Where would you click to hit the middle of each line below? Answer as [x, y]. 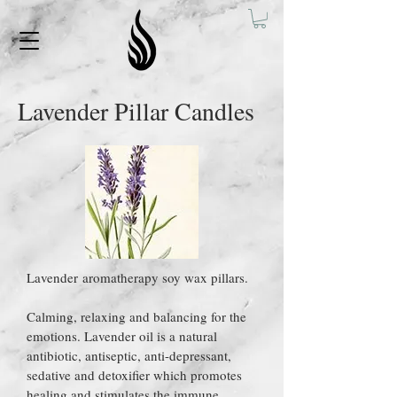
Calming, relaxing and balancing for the [136, 316]
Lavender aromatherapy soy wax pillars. [137, 277]
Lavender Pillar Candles [136, 110]
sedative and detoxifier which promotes [134, 374]
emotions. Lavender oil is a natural [122, 335]
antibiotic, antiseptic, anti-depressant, [129, 355]
